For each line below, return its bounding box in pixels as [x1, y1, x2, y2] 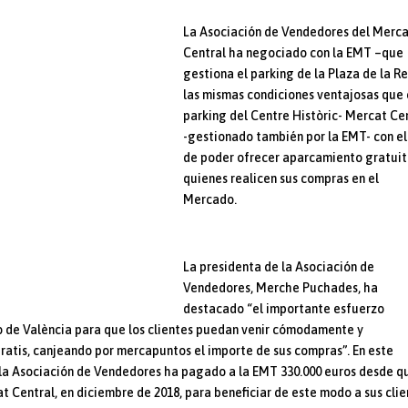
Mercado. [183, 191, 238, 207]
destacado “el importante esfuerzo [183, 301, 385, 316]
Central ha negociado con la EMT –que [183, 45, 404, 60]
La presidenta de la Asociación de [183, 259, 375, 274]
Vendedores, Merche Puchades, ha [183, 280, 379, 295]
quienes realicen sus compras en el [183, 170, 380, 186]
